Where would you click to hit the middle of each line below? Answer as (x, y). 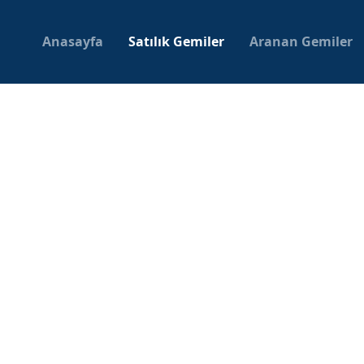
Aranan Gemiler (301, 41)
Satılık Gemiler (176, 41)
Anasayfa (73, 41)
